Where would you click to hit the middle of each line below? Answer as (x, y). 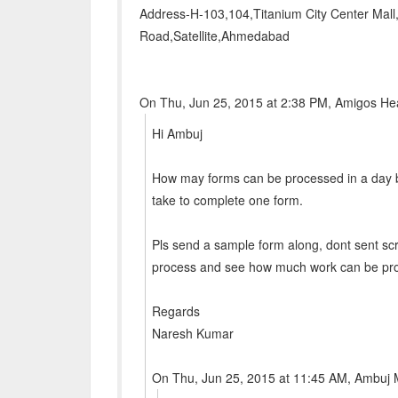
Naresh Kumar (193, 333)
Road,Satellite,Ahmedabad (215, 36)
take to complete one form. (228, 200)
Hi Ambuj (178, 133)
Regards (176, 311)
